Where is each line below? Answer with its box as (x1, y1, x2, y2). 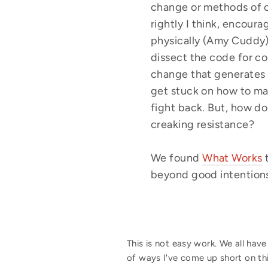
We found (151, 151, 203, 165)
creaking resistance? (151, 117, 254, 131)
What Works (202, 151, 263, 165)
